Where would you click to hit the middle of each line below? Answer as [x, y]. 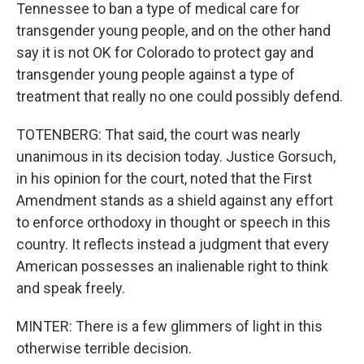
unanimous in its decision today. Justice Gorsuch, [176, 156]
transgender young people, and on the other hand [173, 30]
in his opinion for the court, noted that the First [164, 178]
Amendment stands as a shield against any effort [175, 200]
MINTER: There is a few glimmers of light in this [169, 326]
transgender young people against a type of [156, 74]
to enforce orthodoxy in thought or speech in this [173, 222]
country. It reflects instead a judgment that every [173, 244]
